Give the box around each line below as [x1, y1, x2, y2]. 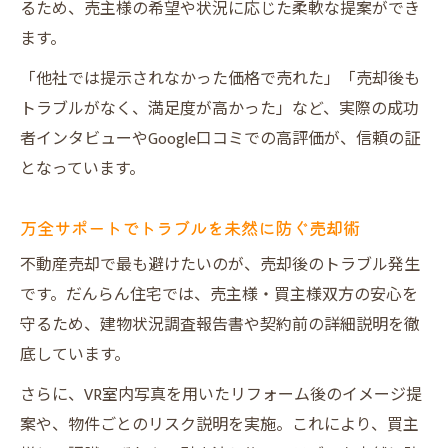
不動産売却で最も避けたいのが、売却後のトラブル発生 [20, 252, 420, 279]
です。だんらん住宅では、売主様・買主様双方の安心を [20, 282, 418, 309]
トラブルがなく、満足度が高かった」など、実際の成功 [20, 96, 419, 123]
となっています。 [20, 156, 145, 183]
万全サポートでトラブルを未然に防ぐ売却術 [20, 215, 360, 240]
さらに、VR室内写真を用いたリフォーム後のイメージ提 [20, 382, 422, 409]
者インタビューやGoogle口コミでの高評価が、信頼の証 [20, 126, 420, 153]
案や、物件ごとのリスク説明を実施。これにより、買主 [20, 412, 419, 439]
